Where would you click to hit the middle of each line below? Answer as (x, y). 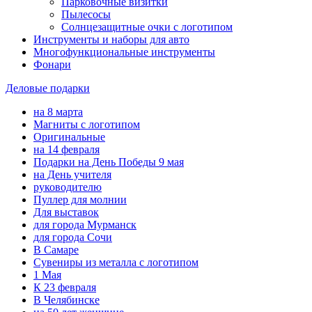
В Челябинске (67, 299)
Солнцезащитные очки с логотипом (147, 26)
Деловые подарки (48, 88)
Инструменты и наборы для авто (111, 39)
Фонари (52, 64)
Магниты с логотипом (87, 124)
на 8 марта (58, 111)
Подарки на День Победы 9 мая (109, 162)
